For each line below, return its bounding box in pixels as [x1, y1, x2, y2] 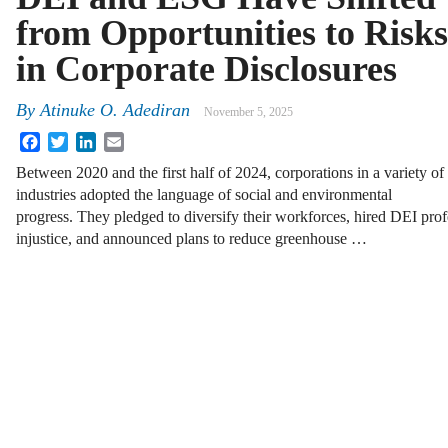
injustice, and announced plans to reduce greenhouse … [16, 230, 367, 248]
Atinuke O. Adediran [40, 100, 190, 121]
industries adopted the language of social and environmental [16, 186, 392, 204]
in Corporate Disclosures [16, 49, 397, 89]
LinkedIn [96, 131, 154, 149]
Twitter [68, 131, 113, 149]
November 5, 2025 [204, 105, 293, 120]
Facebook [40, 131, 102, 149]
